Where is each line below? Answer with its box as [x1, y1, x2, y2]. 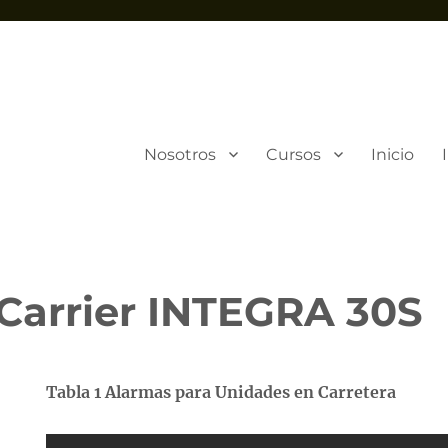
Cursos [265, 144, 321, 164]
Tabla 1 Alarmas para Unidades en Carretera [46, 382, 397, 402]
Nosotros [143, 144, 216, 164]
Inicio [370, 144, 414, 164]
